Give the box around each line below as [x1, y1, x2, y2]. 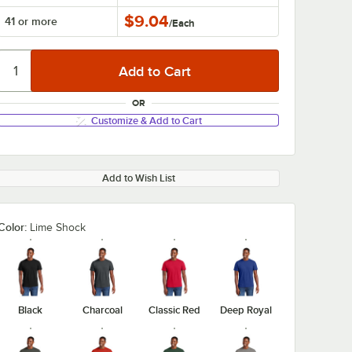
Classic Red [148, 303, 200, 316]
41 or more [5, 15, 57, 27]
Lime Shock [30, 222, 86, 233]
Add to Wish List [101, 172, 175, 184]
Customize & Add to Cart [90, 114, 202, 126]
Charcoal [82, 303, 123, 316]
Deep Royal [220, 303, 273, 316]
